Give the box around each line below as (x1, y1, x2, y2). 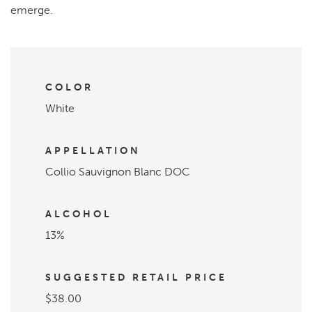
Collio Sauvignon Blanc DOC (45, 164, 190, 178)
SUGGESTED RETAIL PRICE (45, 271, 227, 283)
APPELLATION (45, 144, 141, 157)
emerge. (10, 3, 53, 17)
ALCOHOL (45, 208, 112, 220)
